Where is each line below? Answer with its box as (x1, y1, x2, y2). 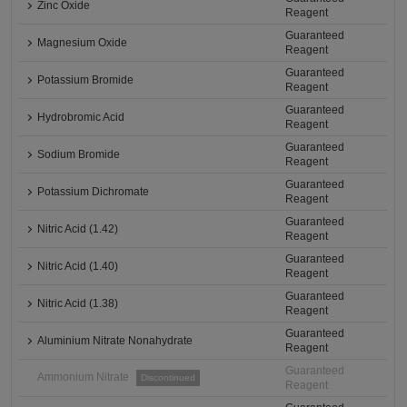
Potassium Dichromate (37, 185, 150, 199)
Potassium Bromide (37, 74, 134, 87)
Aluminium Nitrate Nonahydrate (37, 334, 194, 348)
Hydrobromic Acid (37, 111, 125, 124)
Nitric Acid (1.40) (37, 260, 119, 273)
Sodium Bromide (37, 148, 121, 162)
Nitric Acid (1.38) (37, 297, 119, 311)
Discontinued (141, 372, 196, 383)
